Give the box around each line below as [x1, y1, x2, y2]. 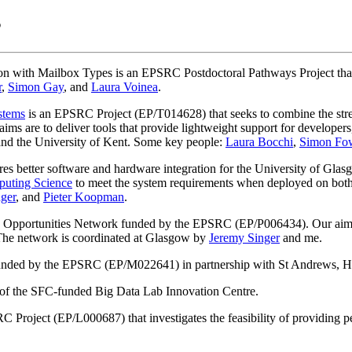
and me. [280, 231, 322, 245]
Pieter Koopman [43, 190, 124, 204]
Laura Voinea [91, 80, 158, 94]
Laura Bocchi [225, 135, 293, 149]
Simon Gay [8, 80, 64, 94]
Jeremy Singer [209, 231, 280, 245]
